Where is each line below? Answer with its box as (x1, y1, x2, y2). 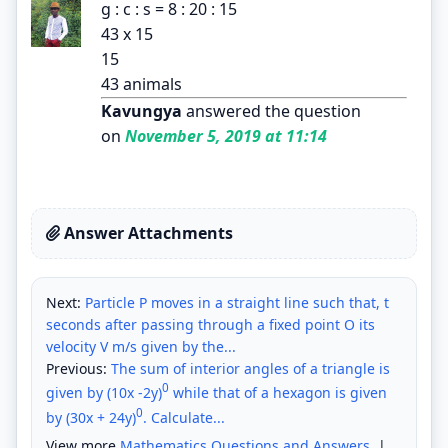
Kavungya (101, 99, 182, 122)
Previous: (46, 358, 111, 378)
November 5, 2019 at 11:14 (121, 124, 327, 147)
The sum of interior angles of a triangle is (111, 358, 390, 378)
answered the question (182, 99, 361, 122)
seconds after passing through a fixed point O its (46, 314, 375, 334)
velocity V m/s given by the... (46, 336, 236, 356)
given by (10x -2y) (46, 383, 162, 403)
